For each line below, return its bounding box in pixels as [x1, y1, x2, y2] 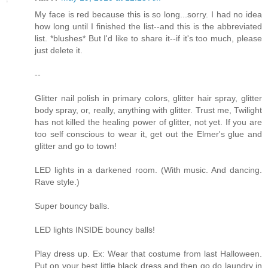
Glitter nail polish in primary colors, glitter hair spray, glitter [35, 93, 262, 103]
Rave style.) [35, 177, 80, 187]
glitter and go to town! [35, 141, 117, 151]
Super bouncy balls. [35, 201, 109, 211]
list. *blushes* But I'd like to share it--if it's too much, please [35, 33, 262, 44]
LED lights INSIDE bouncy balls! [35, 225, 155, 235]
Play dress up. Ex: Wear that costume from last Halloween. [35, 249, 262, 259]
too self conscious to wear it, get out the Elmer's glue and [35, 129, 262, 139]
